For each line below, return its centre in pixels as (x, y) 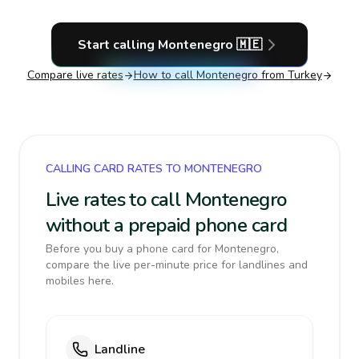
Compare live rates (75, 75)
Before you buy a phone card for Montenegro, (162, 249)
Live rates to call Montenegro (166, 200)
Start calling (118, 45)
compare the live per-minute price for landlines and (177, 265)
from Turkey (290, 75)
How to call (165, 75)
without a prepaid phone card (167, 225)
